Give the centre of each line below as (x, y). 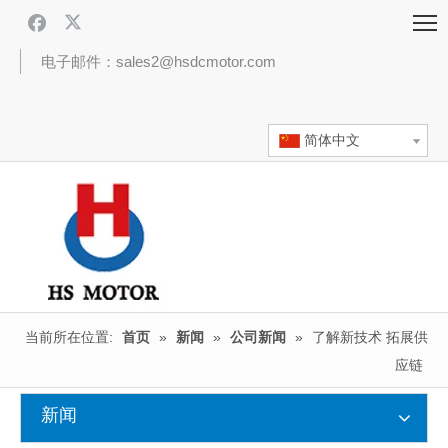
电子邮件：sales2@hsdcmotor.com (158, 61)
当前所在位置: (69, 337)
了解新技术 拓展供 (370, 337)
